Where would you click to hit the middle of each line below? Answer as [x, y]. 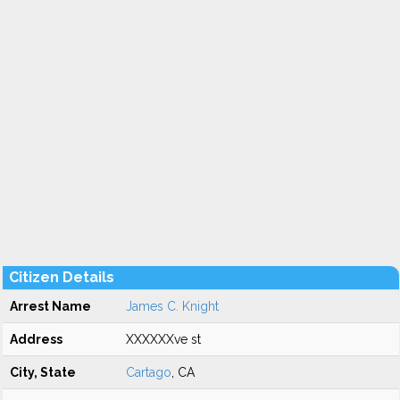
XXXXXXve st [163, 339]
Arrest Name [50, 306]
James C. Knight [172, 306]
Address [36, 339]
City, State [43, 372]
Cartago [149, 372]
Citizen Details [62, 277]
